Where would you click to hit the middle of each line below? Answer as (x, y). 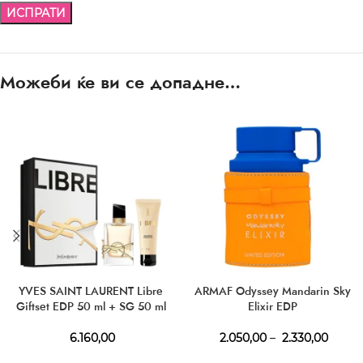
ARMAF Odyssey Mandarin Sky (272, 290)
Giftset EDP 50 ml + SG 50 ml (91, 306)
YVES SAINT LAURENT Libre (91, 290)
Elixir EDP (272, 306)
